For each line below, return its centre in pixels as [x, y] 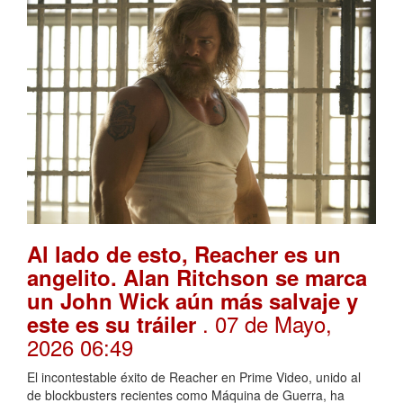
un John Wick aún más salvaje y [193, 301]
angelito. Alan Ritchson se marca [197, 278]
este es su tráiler [115, 324]
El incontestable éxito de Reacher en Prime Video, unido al [194, 377]
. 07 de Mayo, [267, 324]
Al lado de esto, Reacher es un [184, 254]
